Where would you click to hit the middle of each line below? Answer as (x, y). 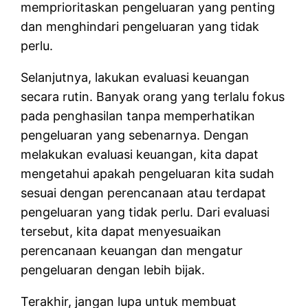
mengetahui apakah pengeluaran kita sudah (148, 173)
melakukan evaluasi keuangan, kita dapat (140, 154)
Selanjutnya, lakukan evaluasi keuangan (135, 77)
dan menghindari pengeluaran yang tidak (140, 26)
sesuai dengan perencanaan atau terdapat (144, 192)
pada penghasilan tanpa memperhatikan (138, 115)
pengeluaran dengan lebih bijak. (113, 269)
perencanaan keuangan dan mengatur (132, 250)
